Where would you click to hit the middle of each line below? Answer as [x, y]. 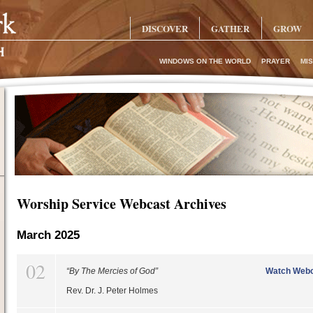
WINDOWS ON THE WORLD [205, 61]
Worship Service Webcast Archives [121, 204]
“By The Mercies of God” [112, 271]
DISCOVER [165, 28]
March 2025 [48, 235]
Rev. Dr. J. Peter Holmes [112, 291]
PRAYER [275, 61]
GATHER [231, 28]
